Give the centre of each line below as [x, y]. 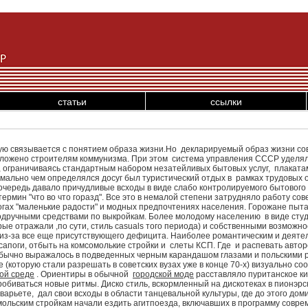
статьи [72, 102]
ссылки [226, 102]
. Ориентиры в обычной [84, 274]
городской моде [163, 274]
